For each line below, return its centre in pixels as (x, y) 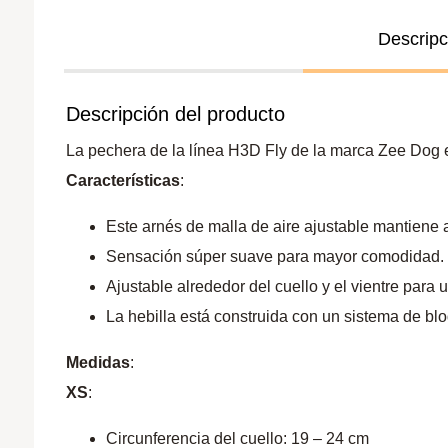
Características (123, 180)
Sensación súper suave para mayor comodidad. (275, 256)
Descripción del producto (176, 113)
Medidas (98, 362)
